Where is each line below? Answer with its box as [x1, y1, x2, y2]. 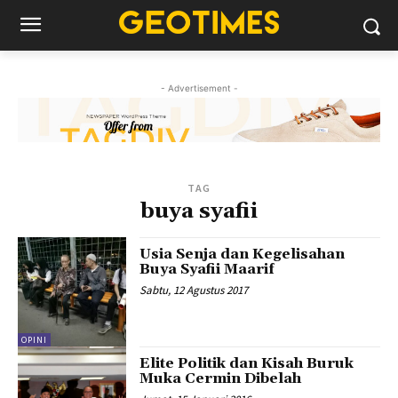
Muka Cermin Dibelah [139, 369, 302, 387]
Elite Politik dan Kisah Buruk [139, 354, 354, 372]
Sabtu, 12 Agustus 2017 [139, 283, 249, 298]
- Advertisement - [160, 83, 238, 93]
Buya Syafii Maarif [139, 260, 275, 279]
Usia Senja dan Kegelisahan [139, 245, 346, 264]
